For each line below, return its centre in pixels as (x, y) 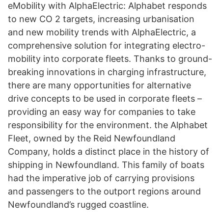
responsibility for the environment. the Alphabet (108, 125)
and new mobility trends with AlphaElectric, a (102, 32)
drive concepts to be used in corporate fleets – (105, 98)
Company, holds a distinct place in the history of (109, 151)
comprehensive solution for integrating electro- (107, 45)
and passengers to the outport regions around (104, 191)
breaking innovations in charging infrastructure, (107, 72)
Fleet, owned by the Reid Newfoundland (92, 138)
